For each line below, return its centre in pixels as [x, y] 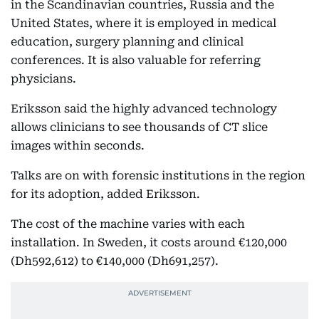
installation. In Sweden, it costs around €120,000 [149, 242]
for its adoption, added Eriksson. [105, 194]
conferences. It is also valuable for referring [136, 60]
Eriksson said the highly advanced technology [144, 109]
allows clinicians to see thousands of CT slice [139, 127]
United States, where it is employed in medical [143, 23]
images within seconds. [78, 146]
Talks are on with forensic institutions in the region [158, 176]
